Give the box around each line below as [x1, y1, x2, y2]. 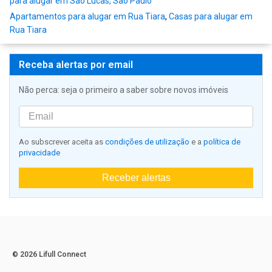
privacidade [19, 148, 60, 158]
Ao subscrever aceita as [19, 137, 105, 147]
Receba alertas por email [19, 59, 133, 71]
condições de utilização [105, 137, 189, 147]
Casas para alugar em [169, 12, 253, 22]
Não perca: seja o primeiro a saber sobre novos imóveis [19, 85, 228, 95]
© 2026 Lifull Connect [12, 250, 86, 259]
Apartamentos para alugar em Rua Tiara [10, 12, 165, 22]
